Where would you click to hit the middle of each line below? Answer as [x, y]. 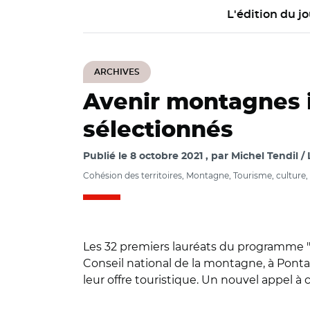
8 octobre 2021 [166, 156]
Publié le [107, 156]
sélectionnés [158, 130]
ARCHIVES [117, 72]
